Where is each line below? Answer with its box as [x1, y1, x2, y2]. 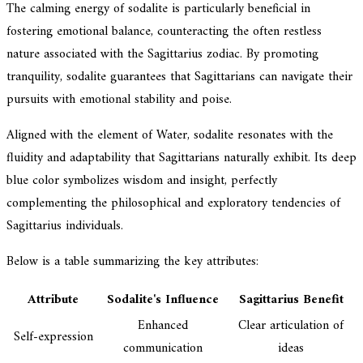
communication [122, 337, 203, 361]
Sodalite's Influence [106, 288, 219, 312]
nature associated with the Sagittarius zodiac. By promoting [6, 43, 318, 66]
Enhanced [137, 314, 188, 338]
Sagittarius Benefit [238, 288, 344, 312]
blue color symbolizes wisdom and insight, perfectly [6, 169, 277, 193]
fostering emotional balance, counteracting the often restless [6, 20, 322, 44]
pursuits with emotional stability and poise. [6, 88, 232, 112]
